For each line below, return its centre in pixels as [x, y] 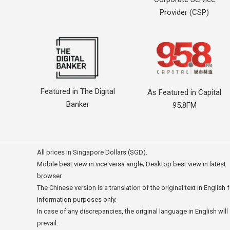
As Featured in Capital [185, 92]
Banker [78, 104]
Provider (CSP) [185, 12]
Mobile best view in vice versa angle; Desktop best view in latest [131, 164]
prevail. [47, 223]
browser [49, 176]
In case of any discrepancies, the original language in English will [132, 211]
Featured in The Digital [78, 92]
